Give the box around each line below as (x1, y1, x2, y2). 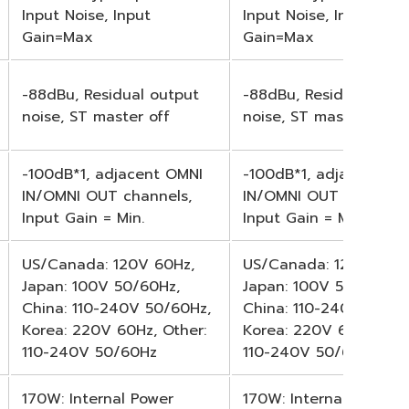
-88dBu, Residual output (22, 83, 199, 106)
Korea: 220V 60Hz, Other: (22, 319, 206, 341)
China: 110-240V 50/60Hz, (22, 297, 211, 320)
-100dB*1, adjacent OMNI (22, 163, 203, 185)
